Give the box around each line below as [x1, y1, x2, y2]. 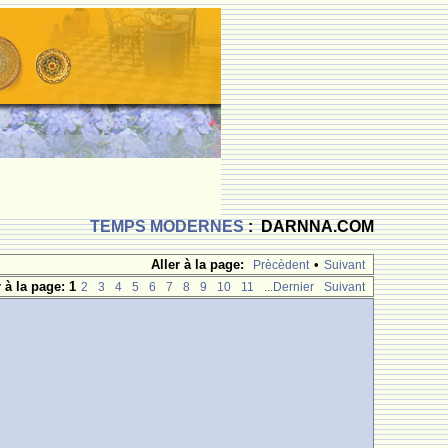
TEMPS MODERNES [89, 218, 244, 235]
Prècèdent [252, 258, 309, 272]
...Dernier [263, 280, 314, 294]
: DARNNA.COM [243, 218, 374, 235]
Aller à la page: [150, 257, 244, 272]
